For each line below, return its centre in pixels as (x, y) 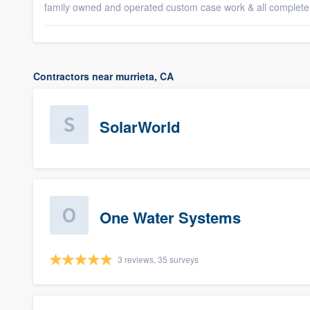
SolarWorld (140, 127)
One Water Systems (170, 217)
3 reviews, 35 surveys (158, 259)
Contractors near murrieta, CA (103, 76)
